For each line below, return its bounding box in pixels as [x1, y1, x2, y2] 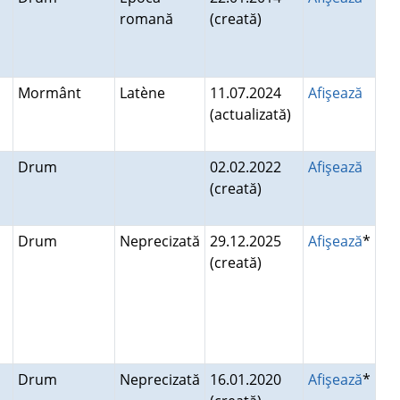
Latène [119, 83, 172, 103]
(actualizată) [209, 104, 295, 124]
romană [119, 9, 180, 29]
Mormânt [17, 83, 88, 103]
